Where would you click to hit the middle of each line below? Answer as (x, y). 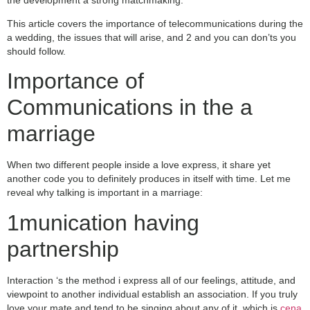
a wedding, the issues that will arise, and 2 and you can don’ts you (152, 37)
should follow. (36, 51)
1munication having (103, 222)
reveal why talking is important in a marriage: (105, 193)
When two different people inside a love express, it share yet (139, 165)
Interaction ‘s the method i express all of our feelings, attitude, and (151, 280)
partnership (63, 249)
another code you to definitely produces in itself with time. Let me (149, 179)
